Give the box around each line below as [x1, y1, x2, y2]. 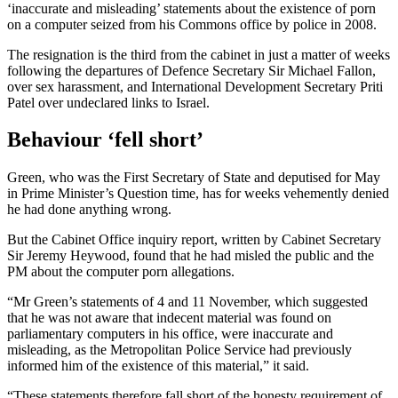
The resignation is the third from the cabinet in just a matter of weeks [7, 46, 390, 62]
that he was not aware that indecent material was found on [7, 310, 331, 326]
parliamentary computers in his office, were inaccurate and [7, 326, 333, 342]
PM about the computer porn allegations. [7, 264, 235, 280]
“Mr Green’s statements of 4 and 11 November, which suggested [7, 294, 368, 310]
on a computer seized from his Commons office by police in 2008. [7, 16, 377, 32]
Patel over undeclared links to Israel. [7, 94, 210, 110]
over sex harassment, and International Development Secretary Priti [7, 78, 383, 94]
